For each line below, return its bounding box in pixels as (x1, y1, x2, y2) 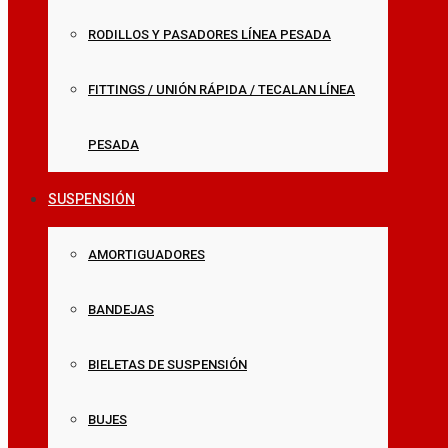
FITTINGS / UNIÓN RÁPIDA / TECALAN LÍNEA (88, 82, 355, 97)
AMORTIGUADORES (88, 247, 205, 262)
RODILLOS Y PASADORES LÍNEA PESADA (88, 27, 331, 42)
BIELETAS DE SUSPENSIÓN (88, 357, 247, 372)
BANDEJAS (88, 302, 154, 317)
